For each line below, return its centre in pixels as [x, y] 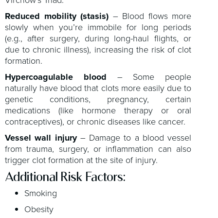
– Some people [149, 77]
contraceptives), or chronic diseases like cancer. [95, 122]
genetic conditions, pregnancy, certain [98, 99]
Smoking [41, 193]
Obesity [39, 209]
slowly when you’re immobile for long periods [98, 27]
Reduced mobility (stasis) [57, 16]
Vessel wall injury [41, 138]
